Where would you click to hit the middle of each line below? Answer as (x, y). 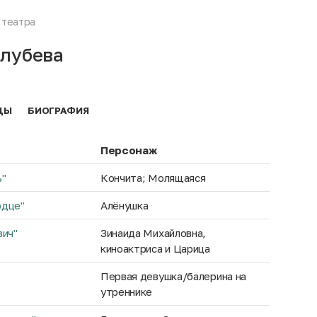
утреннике (126, 292)
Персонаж (128, 150)
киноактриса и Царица (155, 248)
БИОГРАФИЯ (58, 110)
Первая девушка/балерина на (173, 276)
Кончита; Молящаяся (153, 178)
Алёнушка (124, 205)
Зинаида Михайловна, (153, 233)
